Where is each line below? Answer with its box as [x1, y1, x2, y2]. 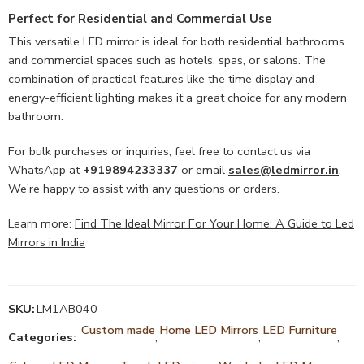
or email [178, 161, 228, 178]
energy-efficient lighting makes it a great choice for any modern [8, 89, 347, 106]
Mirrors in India [8, 233, 85, 250]
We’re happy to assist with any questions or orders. [8, 180, 279, 197]
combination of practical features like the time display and [8, 70, 314, 87]
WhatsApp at [8, 161, 83, 178]
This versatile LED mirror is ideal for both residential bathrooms [8, 32, 344, 50]
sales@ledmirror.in [228, 161, 339, 178]
